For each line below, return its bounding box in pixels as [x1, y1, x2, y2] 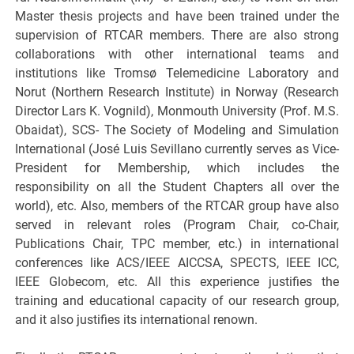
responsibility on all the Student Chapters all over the [15, 179, 339, 195]
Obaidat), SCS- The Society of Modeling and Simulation [15, 122, 339, 138]
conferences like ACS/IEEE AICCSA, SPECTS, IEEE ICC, [15, 255, 339, 271]
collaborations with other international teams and [15, 47, 339, 62]
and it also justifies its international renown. [15, 312, 258, 328]
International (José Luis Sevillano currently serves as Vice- [15, 141, 339, 157]
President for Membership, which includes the [15, 160, 339, 176]
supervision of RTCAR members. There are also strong [15, 28, 339, 43]
